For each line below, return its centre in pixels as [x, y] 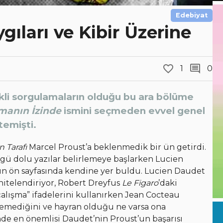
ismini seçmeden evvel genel [133, 111]
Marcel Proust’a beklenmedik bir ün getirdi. [116, 147]
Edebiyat [191, 15]
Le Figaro [139, 183]
